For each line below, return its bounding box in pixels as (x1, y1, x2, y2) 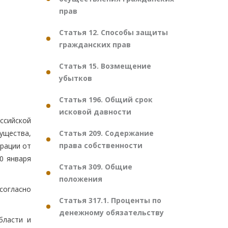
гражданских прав (59, 40, 131, 49)
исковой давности (59, 107, 131, 117)
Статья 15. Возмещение (59, 61, 151, 71)
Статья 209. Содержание (59, 128, 154, 138)
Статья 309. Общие (59, 162, 132, 172)
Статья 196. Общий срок (59, 95, 153, 104)
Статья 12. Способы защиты (59, 27, 168, 37)
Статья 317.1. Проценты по (59, 195, 161, 205)
